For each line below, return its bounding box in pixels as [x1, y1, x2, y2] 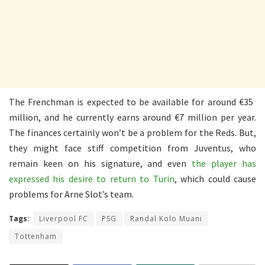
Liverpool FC [39, 213, 88, 224]
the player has [192, 157, 257, 169]
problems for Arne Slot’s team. [9, 188, 134, 200]
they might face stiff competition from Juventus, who [9, 141, 256, 154]
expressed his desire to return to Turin [9, 172, 174, 185]
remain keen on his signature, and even [9, 157, 192, 169]
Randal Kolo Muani [130, 213, 202, 224]
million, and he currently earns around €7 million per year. [9, 111, 256, 123]
